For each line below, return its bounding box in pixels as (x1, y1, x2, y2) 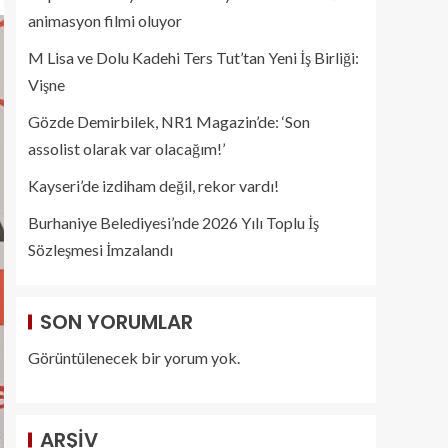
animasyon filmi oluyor (28, 11, 182, 30)
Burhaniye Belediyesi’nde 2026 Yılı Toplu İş (28, 213, 319, 232)
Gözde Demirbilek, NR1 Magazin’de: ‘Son (28, 112, 310, 131)
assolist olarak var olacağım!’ (28, 139, 225, 158)
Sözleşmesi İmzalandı (28, 240, 173, 259)
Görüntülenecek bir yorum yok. (28, 348, 240, 367)
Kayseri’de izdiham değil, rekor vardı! (28, 176, 279, 195)
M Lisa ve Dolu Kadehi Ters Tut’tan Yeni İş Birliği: (28, 48, 359, 67)
